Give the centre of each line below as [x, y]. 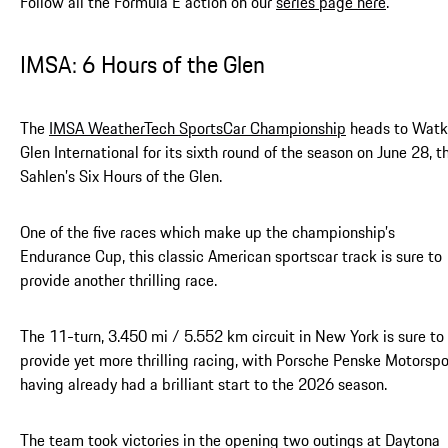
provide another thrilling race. [118, 280]
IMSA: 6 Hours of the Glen [142, 65]
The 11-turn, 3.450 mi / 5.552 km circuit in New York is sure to [232, 336]
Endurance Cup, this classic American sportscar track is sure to [231, 256]
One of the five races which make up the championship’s [207, 232]
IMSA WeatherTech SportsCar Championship [197, 128]
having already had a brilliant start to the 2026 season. [203, 384]
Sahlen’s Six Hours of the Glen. [121, 176]
